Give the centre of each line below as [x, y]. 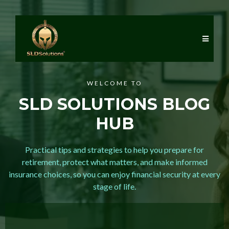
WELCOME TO [114, 83]
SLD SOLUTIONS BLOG [114, 104]
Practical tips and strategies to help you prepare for [114, 150]
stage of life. [114, 186]
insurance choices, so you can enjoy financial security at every [114, 174]
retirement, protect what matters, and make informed [114, 162]
